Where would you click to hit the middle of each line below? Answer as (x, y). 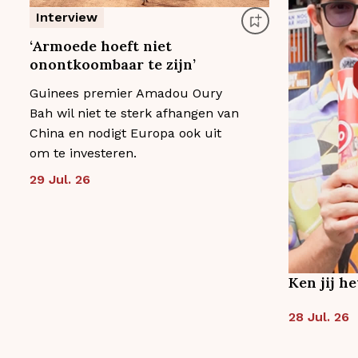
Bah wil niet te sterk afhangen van (134, 113)
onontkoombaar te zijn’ (113, 64)
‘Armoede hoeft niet (101, 46)
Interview (67, 17)
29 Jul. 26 (60, 179)
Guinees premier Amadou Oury (126, 93)
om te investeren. (83, 153)
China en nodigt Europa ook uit (125, 133)
